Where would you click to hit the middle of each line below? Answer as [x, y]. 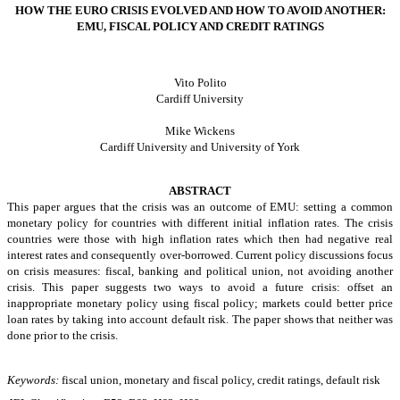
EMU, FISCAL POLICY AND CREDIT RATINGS [200, 27]
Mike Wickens [200, 131]
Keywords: [33, 379]
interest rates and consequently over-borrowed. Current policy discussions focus [200, 255]
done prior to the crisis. [62, 336]
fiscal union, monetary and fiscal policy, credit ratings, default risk [220, 379]
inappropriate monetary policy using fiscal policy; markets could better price [200, 304]
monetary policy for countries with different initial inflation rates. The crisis [200, 223]
